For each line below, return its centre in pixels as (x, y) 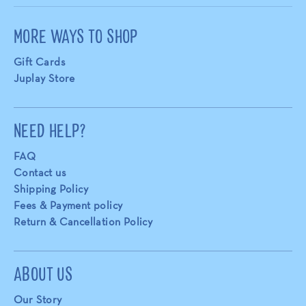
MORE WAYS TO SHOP (76, 36)
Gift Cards (40, 62)
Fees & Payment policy (68, 205)
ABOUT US (43, 273)
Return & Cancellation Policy (83, 222)
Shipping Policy (51, 189)
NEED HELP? (50, 130)
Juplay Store (44, 78)
